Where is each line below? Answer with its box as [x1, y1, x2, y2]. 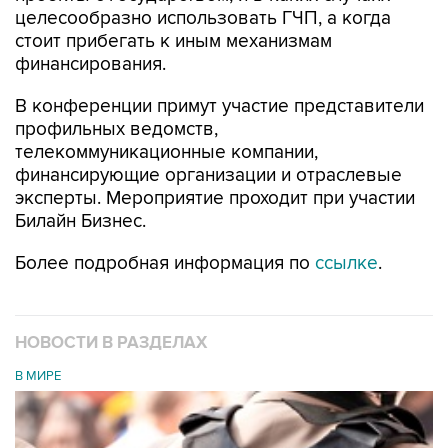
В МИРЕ [15, 368, 61, 384]
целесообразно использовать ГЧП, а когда [15, 7, 391, 30]
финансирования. [15, 53, 166, 76]
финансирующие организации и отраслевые [15, 164, 402, 187]
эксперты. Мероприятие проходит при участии [15, 187, 415, 210]
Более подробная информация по [15, 252, 315, 275]
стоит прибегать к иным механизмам [15, 30, 332, 53]
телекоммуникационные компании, [15, 141, 318, 164]
